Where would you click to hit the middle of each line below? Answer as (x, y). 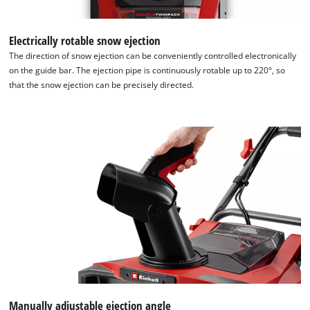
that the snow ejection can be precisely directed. (102, 85)
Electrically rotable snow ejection (85, 41)
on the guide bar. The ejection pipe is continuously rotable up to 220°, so (147, 71)
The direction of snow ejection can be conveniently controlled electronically (153, 56)
